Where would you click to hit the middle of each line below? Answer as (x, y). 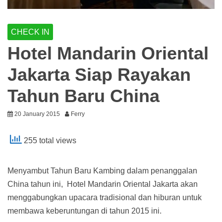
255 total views (49, 141)
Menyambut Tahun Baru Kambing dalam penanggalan (102, 171)
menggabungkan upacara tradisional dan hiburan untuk (105, 198)
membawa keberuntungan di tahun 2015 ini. (84, 211)
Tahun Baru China (83, 96)
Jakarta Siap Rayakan (99, 75)
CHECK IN (30, 32)
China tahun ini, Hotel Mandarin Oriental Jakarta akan (103, 184)
